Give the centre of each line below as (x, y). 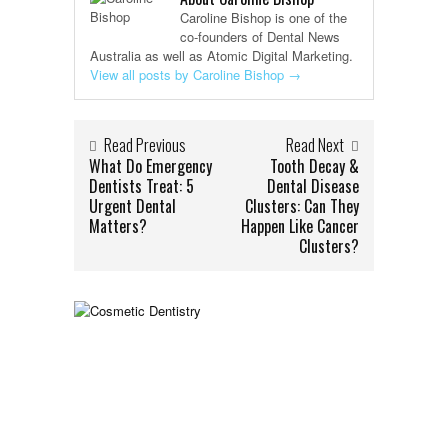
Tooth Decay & (314, 166)
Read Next (315, 145)
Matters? (118, 226)
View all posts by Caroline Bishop (189, 75)
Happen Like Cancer (300, 226)
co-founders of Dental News (260, 37)
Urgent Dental (132, 206)
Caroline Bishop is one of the (263, 18)
